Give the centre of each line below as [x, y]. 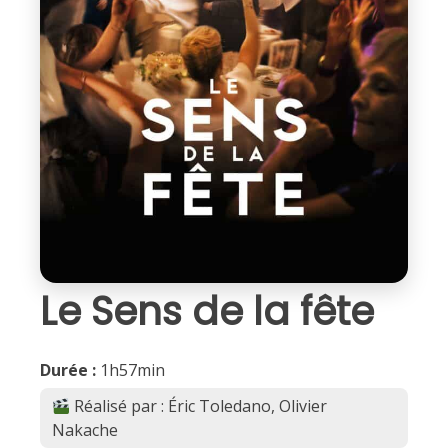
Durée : [68, 370]
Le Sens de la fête [207, 312]
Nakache [85, 430]
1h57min [130, 370]
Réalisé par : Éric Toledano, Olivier [199, 406]
